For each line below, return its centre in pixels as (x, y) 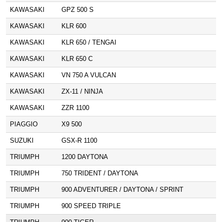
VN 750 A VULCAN (89, 75)
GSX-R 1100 (79, 140)
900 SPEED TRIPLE (91, 206)
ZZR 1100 (75, 108)
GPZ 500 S (78, 10)
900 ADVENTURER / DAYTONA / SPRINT (122, 190)
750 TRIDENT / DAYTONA (100, 173)
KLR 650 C (77, 59)
